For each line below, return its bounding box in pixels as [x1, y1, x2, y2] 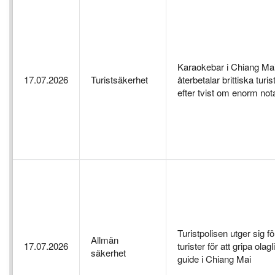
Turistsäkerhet [91, 73, 148, 87]
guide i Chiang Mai [177, 252, 251, 266]
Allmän [91, 233, 118, 247]
